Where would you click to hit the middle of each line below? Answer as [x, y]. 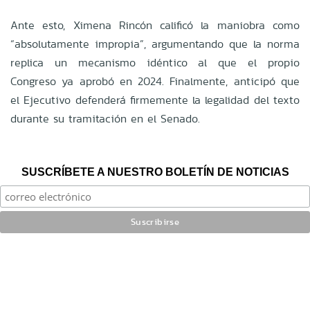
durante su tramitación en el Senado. [105, 118]
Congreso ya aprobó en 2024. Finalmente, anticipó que [155, 81]
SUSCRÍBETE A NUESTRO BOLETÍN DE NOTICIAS [155, 172]
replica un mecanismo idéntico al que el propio [155, 62]
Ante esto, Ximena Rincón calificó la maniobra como [155, 25]
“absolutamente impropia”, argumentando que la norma [155, 44]
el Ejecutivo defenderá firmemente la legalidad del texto [155, 100]
